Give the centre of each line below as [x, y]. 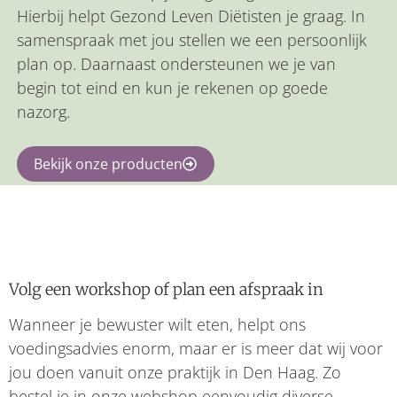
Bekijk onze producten [109, 163]
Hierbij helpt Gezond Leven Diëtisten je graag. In [191, 16]
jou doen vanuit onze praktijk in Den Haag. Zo [175, 373]
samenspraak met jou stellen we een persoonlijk [191, 40]
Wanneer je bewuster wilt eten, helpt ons [157, 325]
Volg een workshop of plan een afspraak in [166, 290]
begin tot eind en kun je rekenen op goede [172, 88]
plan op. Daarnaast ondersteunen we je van [176, 64]
